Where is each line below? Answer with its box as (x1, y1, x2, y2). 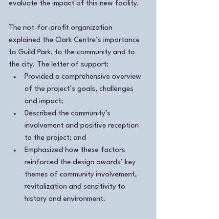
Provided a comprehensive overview (24, 73, 143, 81)
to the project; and (24, 134, 86, 142)
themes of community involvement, (24, 171, 139, 178)
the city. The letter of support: (9, 61, 109, 68)
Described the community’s (24, 109, 112, 117)
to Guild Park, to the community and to (9, 48, 137, 56)
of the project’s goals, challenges (24, 85, 135, 93)
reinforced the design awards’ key (24, 158, 137, 166)
